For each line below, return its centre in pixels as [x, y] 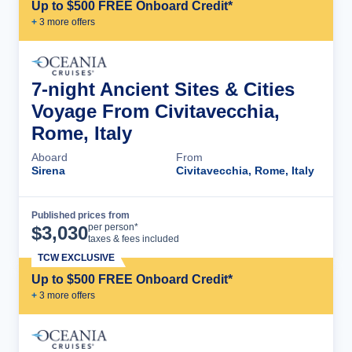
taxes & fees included [134, 239]
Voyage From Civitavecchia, [156, 112]
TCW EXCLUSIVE [76, 258]
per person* [113, 227]
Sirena [48, 171]
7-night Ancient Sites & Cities [163, 90]
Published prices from [81, 216]
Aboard [49, 158]
